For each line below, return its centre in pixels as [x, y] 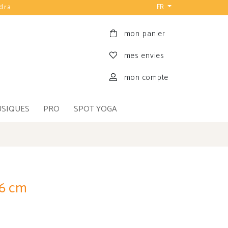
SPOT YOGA [95, 109]
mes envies [144, 56]
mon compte [146, 77]
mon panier [145, 34]
